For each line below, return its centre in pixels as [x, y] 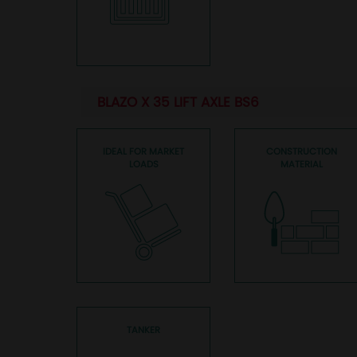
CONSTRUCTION [301, 151]
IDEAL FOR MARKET [143, 151]
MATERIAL [301, 164]
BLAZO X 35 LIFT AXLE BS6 [178, 102]
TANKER [143, 330]
